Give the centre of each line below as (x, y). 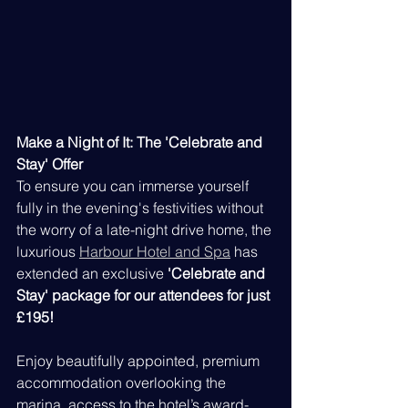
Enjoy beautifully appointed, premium (140, 361)
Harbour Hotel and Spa (155, 252)
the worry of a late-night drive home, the (146, 230)
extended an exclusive (92, 274)
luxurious (48, 252)
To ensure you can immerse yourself (134, 186)
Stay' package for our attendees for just (145, 296)
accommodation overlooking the (123, 383)
